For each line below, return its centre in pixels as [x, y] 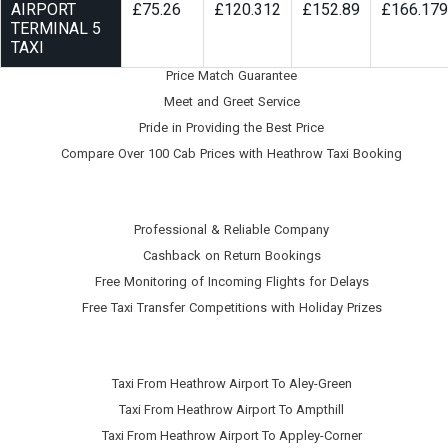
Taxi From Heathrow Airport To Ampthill [231, 410]
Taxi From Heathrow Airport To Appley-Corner [231, 436]
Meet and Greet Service [231, 102]
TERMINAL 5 [56, 29]
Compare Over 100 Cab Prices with [164, 154]
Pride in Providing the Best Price [231, 128]
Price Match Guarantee [231, 76]
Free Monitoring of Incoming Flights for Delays [231, 282]
